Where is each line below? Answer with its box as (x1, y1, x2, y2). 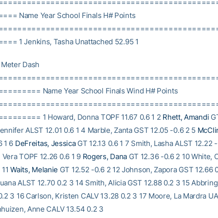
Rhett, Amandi (163, 112, 209, 122)
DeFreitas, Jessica (15, 139, 76, 148)
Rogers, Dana (82, 152, 127, 161)
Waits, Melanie (10, 165, 58, 174)
